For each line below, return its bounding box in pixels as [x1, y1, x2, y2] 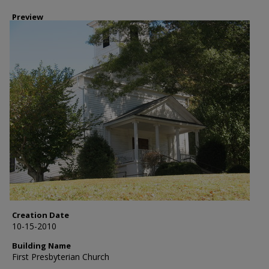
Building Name [12, 240, 71, 251]
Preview [12, 11, 43, 22]
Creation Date [12, 210, 69, 220]
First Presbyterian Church [12, 251, 109, 262]
